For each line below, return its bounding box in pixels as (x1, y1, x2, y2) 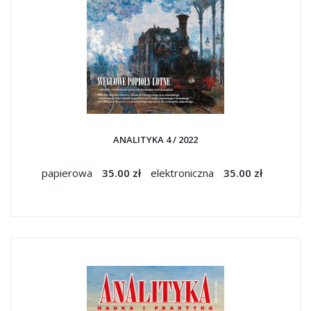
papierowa (42, 166, 95, 180)
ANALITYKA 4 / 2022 (113, 133, 198, 146)
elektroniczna (151, 166, 217, 180)
